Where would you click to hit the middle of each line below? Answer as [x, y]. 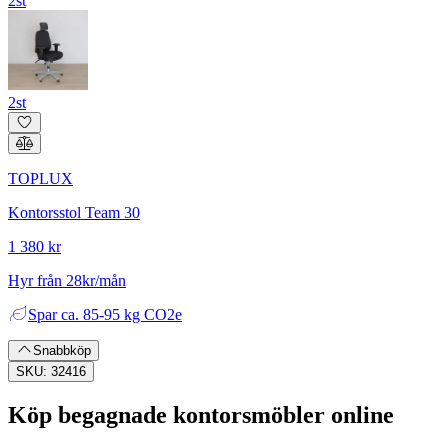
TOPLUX [40, 178]
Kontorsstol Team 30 [74, 212]
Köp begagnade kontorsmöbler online [201, 414]
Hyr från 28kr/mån [67, 280]
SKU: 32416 [51, 371]
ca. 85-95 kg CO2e [121, 314]
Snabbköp [61, 350]
